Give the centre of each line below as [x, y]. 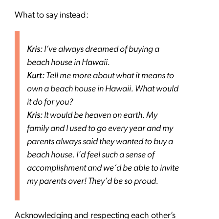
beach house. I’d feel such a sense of [91, 155]
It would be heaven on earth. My [100, 116]
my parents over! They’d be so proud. [93, 182]
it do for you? [50, 103]
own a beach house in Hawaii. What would [103, 89]
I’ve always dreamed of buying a [101, 50]
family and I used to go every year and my [100, 129]
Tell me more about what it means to [109, 76]
